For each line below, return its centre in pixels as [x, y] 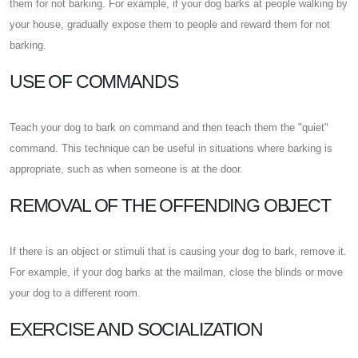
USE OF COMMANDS [94, 81]
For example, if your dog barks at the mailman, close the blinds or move [176, 272]
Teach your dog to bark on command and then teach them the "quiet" [169, 127]
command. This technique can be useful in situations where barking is [171, 148]
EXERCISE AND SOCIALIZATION [136, 329]
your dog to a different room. [75, 292]
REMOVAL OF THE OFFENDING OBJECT [170, 205]
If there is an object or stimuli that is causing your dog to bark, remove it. [178, 251]
